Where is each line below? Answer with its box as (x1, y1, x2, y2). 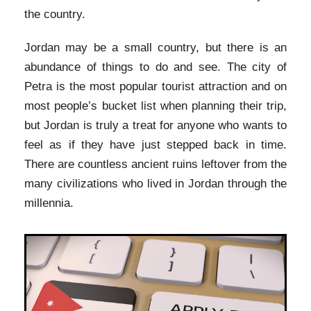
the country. (24, 7, 85, 21)
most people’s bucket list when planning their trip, (24, 99, 287, 112)
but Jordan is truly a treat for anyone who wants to (24, 118, 287, 132)
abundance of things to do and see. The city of (24, 60, 287, 74)
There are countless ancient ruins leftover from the (24, 157, 287, 171)
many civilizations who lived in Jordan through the (24, 176, 287, 190)
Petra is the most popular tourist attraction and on (24, 79, 287, 93)
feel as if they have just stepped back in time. (24, 137, 287, 151)
